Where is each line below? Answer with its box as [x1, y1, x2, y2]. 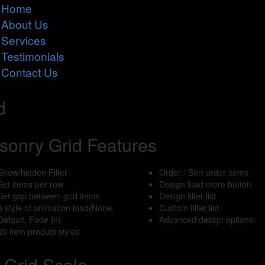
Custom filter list [159, 202, 219, 214]
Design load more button [159, 178, 251, 190]
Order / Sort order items [159, 166, 248, 178]
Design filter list [159, 190, 216, 202]
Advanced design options [159, 214, 253, 225]
